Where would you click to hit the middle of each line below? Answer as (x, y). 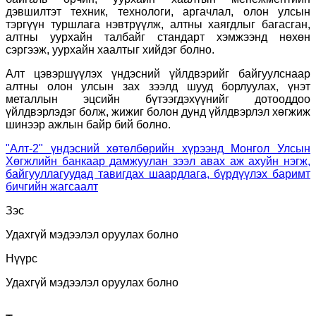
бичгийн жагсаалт (52, 186)
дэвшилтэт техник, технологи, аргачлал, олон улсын (158, 11)
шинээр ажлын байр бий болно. (88, 124)
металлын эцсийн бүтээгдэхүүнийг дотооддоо (158, 99)
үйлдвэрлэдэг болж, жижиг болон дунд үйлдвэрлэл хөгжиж (158, 111)
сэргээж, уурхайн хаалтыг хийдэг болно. (110, 49)
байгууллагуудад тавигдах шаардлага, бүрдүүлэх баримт (158, 174)
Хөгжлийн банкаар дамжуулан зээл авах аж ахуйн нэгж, (158, 161)
